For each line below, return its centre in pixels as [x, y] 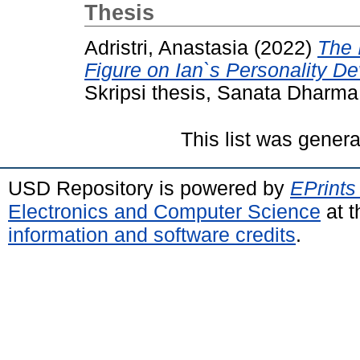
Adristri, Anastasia [166, 47]
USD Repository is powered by [149, 188]
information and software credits [152, 234]
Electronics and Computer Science [164, 211]
